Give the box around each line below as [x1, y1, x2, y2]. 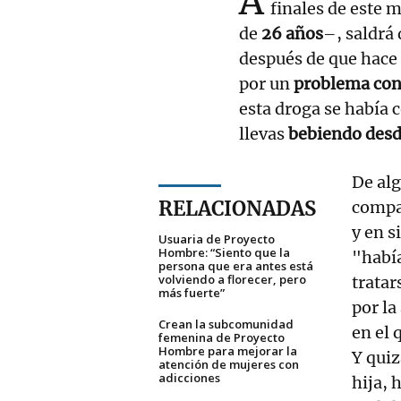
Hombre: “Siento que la [158, 243, 290, 260]
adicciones [158, 369, 220, 386]
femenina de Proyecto [158, 328, 285, 346]
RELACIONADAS [158, 195, 316, 221]
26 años [261, 22, 323, 44]
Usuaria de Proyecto [158, 230, 275, 247]
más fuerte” [158, 284, 225, 301]
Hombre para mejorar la [158, 342, 297, 359]
